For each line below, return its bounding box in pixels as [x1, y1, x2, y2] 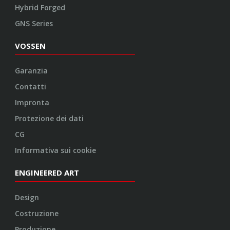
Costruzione [15, 208, 59, 219]
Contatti [15, 82, 47, 92]
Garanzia [15, 66, 48, 76]
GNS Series [15, 18, 53, 29]
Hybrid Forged [15, 3, 66, 13]
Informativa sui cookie [15, 145, 97, 156]
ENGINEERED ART [15, 167, 80, 178]
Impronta [15, 98, 50, 108]
